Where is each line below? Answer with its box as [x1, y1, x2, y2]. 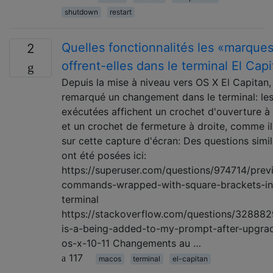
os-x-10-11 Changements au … [62, 236, 201, 249]
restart [110, 7, 132, 16]
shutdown [64, 7, 98, 16]
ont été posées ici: [62, 149, 146, 161]
